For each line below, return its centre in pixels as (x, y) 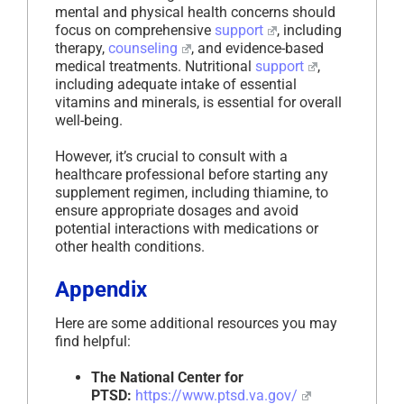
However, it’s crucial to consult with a (171, 157)
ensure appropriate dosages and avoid (177, 211)
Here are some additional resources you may (196, 324)
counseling (143, 49)
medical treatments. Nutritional (155, 67)
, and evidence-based (257, 49)
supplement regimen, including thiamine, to (192, 193)
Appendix (101, 290)
